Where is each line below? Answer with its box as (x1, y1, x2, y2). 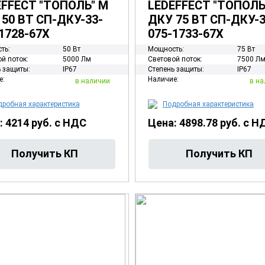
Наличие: (148, 75, 179, 83)
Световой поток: (148, 55, 202, 63)
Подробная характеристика (163, 100, 254, 108)
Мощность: (148, 45, 184, 53)
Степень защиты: (148, 65, 204, 73)
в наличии (75, 76, 110, 85)
